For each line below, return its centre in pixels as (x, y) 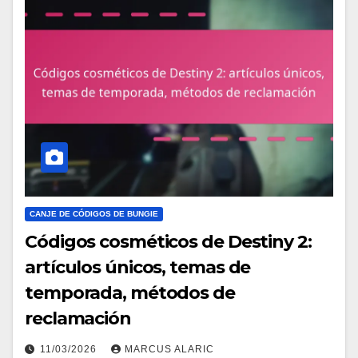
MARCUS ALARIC (169, 349)
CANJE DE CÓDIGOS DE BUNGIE (94, 213)
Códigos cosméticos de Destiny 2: (168, 241)
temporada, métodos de (130, 292)
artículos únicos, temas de (138, 267)
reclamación (78, 318)
